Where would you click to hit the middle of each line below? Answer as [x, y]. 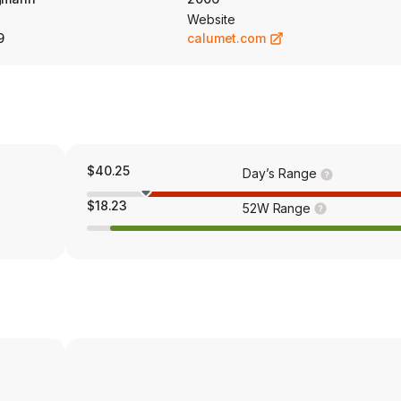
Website [211, 19]
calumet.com [226, 38]
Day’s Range [280, 173]
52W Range [277, 208]
